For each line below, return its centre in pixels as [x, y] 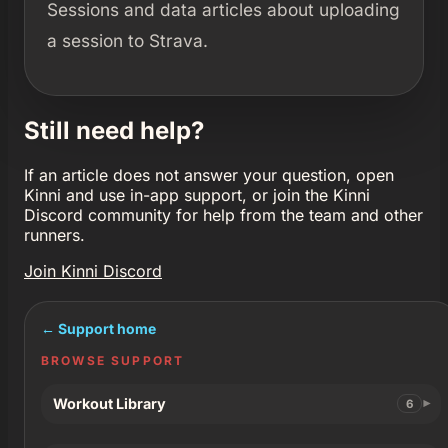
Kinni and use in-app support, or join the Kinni [197, 194]
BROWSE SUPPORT [113, 360]
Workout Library [109, 404]
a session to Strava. [127, 41]
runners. [54, 234]
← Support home [98, 328]
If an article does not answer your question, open [209, 174]
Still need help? [114, 130]
